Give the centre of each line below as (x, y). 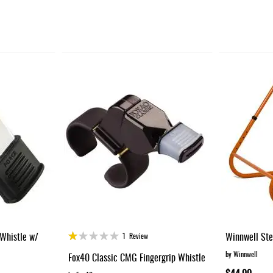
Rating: (79, 233)
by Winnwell (242, 253)
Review (139, 235)
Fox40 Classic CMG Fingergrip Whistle (137, 257)
